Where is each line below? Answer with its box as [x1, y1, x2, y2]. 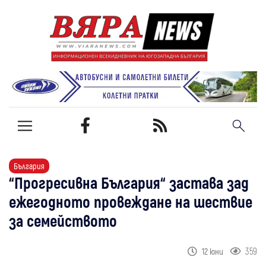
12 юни [202, 245, 225, 256]
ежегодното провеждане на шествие [9, 191, 252, 211]
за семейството [9, 210, 117, 230]
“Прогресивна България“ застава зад [9, 172, 249, 192]
